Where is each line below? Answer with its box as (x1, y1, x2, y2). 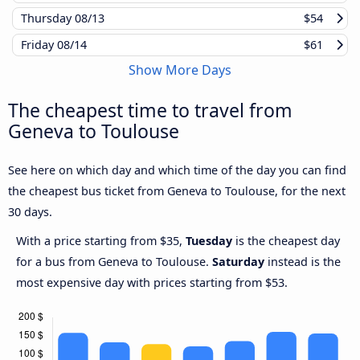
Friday (21, 37, 57, 53)
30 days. (8, 204, 52, 220)
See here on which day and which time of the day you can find (8, 162, 346, 178)
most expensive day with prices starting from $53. (16, 275, 288, 291)
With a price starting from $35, (16, 233, 186, 249)
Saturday (212, 254, 264, 270)
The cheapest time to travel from (8, 97, 292, 124)
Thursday (21, 10, 75, 27)
